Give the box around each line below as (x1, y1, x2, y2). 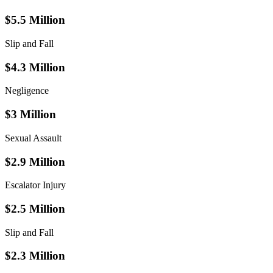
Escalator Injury (5, 180, 66, 191)
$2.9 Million (5, 155, 65, 168)
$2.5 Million (5, 202, 65, 215)
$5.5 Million (5, 13, 65, 27)
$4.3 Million (5, 60, 65, 74)
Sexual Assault (5, 132, 62, 143)
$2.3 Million (5, 249, 65, 263)
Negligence (5, 85, 49, 96)
